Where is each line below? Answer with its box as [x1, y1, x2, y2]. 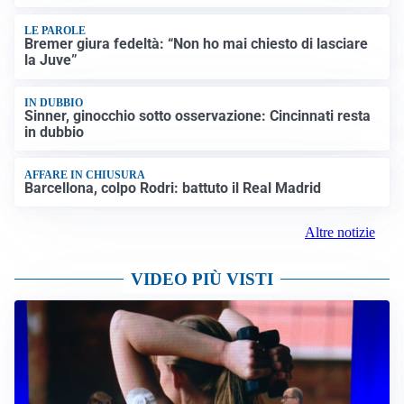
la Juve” [24, 51, 78, 69]
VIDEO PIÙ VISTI [131, 270, 273, 289]
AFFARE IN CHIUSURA [24, 168, 146, 181]
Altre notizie [305, 225, 375, 241]
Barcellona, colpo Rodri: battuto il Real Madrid [24, 179, 322, 197]
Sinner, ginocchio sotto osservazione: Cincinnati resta [24, 107, 372, 125]
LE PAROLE [24, 24, 87, 37]
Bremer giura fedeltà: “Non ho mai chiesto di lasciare [24, 35, 369, 53]
